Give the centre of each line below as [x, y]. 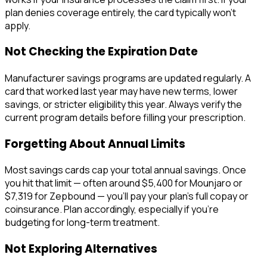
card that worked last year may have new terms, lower [121, 91]
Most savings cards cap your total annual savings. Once [125, 170]
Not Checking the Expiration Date [101, 52]
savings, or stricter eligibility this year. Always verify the [123, 105]
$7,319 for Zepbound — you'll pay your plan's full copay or [127, 196]
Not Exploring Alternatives [81, 249]
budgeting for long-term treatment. [82, 223]
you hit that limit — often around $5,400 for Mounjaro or [124, 183]
